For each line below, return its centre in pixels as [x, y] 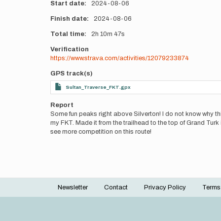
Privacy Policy [165, 187]
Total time [67, 34]
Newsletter [73, 187]
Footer [71, 193]
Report [62, 105]
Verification [70, 49]
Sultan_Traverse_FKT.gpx [98, 87]
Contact [116, 187]
